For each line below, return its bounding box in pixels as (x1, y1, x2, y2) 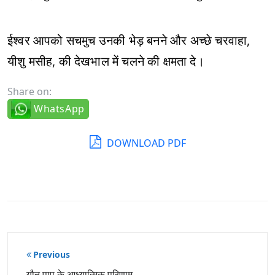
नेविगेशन (26, 255, 61, 271)
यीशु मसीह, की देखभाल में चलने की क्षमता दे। (7, 53, 204, 69)
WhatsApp (34, 102, 85, 115)
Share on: (7, 85, 52, 98)
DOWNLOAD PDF (104, 136, 186, 150)
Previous (33, 249, 70, 260)
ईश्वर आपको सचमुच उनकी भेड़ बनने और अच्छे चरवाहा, (7, 32, 250, 48)
